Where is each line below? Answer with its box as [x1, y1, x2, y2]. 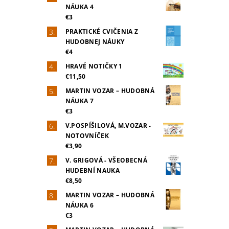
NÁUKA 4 [65, 2, 94, 11]
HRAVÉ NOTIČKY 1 [65, 61, 123, 71]
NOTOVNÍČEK [65, 131, 109, 140]
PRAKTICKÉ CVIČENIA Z [65, 27, 139, 36]
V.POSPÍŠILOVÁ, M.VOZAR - [65, 121, 151, 130]
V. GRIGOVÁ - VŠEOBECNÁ [65, 155, 147, 165]
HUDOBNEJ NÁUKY [65, 37, 125, 46]
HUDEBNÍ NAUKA [65, 166, 120, 175]
